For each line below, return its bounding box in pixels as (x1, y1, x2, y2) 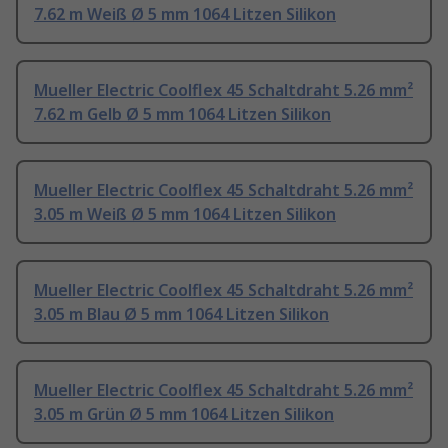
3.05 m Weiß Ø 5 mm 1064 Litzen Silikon (34, 203, 336, 226)
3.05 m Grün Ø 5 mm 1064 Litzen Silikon (34, 403, 334, 426)
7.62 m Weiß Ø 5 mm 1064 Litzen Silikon (34, 3, 336, 26)
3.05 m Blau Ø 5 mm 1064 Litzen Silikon (34, 303, 329, 326)
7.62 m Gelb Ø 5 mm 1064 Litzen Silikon (34, 103, 331, 126)
